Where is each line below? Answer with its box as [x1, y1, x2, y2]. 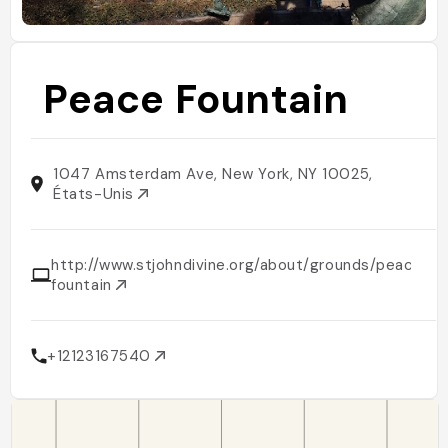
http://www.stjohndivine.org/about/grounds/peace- [51, 255, 432, 275]
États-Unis [53, 184, 139, 204]
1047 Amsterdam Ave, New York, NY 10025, [53, 164, 373, 184]
